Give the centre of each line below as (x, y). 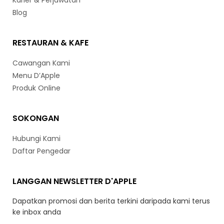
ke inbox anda (37, 212)
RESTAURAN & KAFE (50, 43)
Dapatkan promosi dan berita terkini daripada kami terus (111, 201)
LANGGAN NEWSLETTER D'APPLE (74, 181)
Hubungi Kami (36, 138)
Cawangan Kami (41, 63)
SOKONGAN (36, 118)
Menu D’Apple (36, 75)
